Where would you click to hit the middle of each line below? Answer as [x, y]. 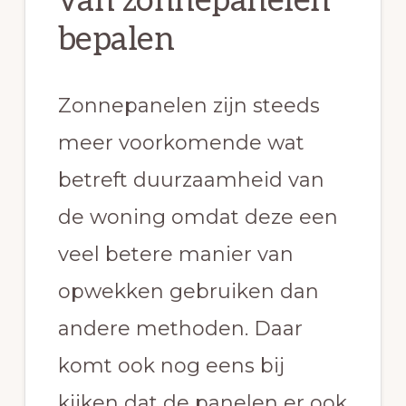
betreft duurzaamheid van [191, 180]
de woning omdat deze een [198, 217]
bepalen [116, 40]
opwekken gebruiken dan [188, 292]
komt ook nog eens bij [171, 366]
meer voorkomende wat [181, 143]
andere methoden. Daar [180, 329]
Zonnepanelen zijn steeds [188, 106]
